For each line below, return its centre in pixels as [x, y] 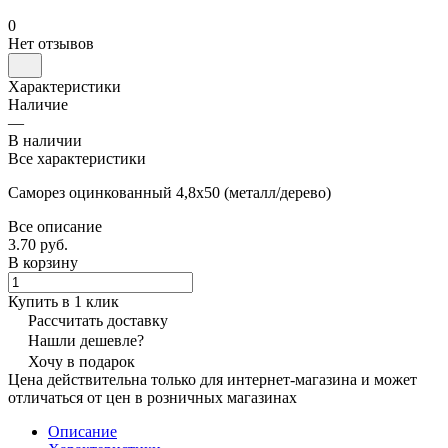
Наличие [38, 104]
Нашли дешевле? [86, 340]
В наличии [45, 140]
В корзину [43, 262]
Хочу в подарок [81, 361]
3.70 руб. [38, 244]
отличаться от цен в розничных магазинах [152, 397]
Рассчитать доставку [98, 320]
